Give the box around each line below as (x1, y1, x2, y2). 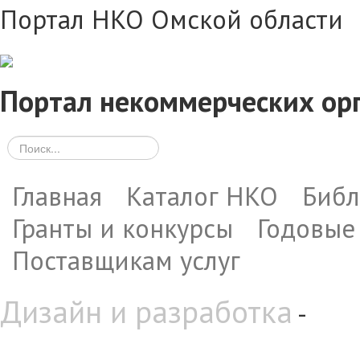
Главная (12, 179, 102, 213)
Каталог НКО (126, 179, 278, 213)
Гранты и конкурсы (12, 211, 233, 245)
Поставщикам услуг (12, 243, 240, 277)
